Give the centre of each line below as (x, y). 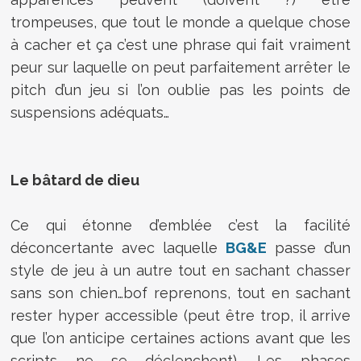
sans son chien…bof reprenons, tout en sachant (180, 293)
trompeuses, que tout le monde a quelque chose (180, 22)
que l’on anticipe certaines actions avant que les (180, 338)
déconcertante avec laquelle (118, 247)
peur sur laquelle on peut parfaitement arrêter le (180, 67)
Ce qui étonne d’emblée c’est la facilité (180, 225)
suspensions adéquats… (90, 112)
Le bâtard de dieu (75, 180)
